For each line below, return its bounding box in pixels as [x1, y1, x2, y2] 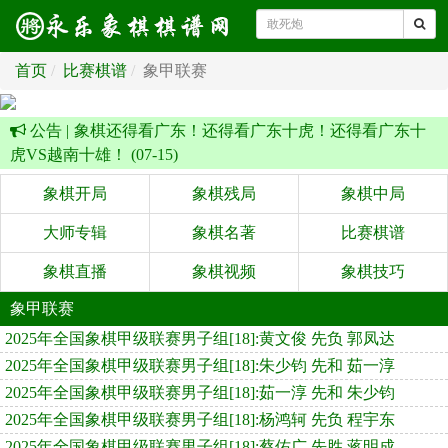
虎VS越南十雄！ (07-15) [10, 146, 178, 163]
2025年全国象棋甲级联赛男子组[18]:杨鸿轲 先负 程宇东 [5, 411, 395, 428]
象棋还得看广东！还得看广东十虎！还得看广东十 [74, 122, 426, 139]
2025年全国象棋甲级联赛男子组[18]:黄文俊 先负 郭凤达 [5, 330, 395, 347]
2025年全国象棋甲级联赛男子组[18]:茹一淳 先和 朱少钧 [5, 384, 395, 401]
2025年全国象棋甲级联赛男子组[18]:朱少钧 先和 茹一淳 [5, 357, 395, 374]
